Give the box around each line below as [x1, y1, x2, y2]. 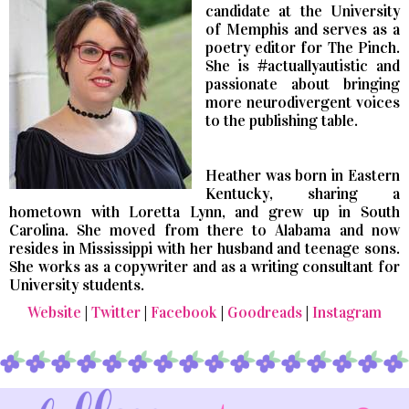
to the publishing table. [205, 111, 358, 131]
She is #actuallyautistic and [205, 57, 400, 77]
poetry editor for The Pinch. [205, 38, 400, 58]
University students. [9, 276, 144, 296]
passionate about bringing [205, 75, 400, 95]
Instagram [312, 303, 382, 323]
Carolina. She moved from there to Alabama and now [9, 221, 400, 241]
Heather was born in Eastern [205, 166, 400, 186]
